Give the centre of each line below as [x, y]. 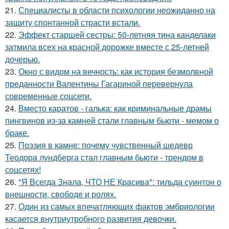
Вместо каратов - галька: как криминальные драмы [115, 108]
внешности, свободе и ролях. [61, 194]
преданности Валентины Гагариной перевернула [99, 84]
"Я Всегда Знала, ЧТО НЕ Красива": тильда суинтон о [120, 182]
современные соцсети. [48, 96]
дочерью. [22, 59]
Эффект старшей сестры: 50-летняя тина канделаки [117, 35]
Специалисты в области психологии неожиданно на [117, 10]
